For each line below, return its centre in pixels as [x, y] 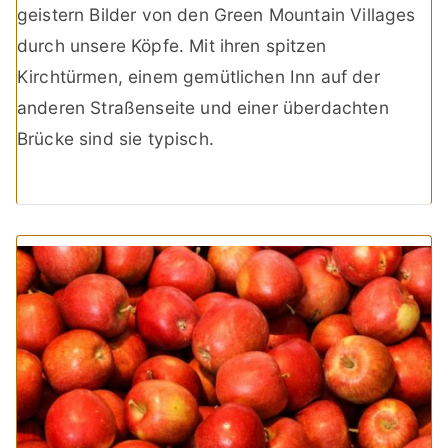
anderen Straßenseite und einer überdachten [203, 108]
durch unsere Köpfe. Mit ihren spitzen [171, 46]
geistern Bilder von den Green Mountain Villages [216, 15]
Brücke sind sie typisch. [115, 139]
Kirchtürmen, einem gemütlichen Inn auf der [198, 77]
